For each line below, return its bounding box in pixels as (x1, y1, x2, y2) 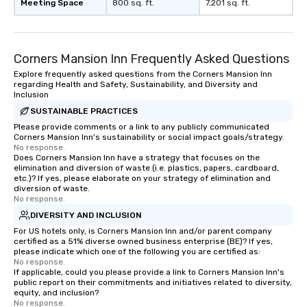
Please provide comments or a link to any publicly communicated (14, 122, 269, 132)
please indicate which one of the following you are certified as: (14, 247, 260, 256)
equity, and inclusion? (14, 288, 99, 297)
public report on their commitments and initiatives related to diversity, (14, 278, 292, 287)
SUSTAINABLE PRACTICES (30, 106, 138, 116)
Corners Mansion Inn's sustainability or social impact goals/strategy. (14, 132, 284, 142)
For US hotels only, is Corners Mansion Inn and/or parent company (14, 226, 272, 236)
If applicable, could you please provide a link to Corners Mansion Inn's (14, 267, 284, 277)
